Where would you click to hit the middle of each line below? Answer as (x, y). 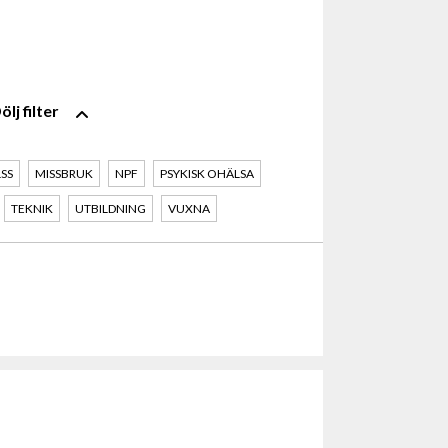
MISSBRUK (64, 174)
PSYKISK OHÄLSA (207, 174)
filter (41, 110)
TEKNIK (32, 209)
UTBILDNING (110, 209)
